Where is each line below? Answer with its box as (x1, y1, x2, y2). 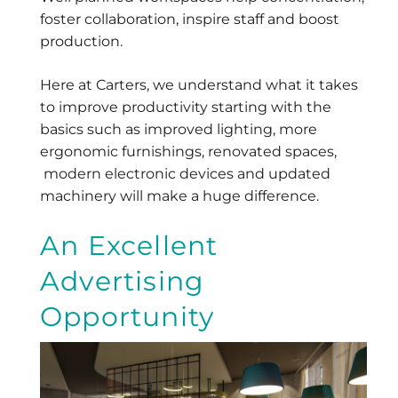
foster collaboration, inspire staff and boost (40, 11, 339, 28)
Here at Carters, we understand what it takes (40, 76, 358, 94)
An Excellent (40, 229, 219, 263)
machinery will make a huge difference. (40, 187, 319, 205)
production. (40, 33, 123, 51)
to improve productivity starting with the (40, 99, 331, 116)
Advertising (40, 265, 205, 298)
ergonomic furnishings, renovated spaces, (40, 143, 337, 161)
